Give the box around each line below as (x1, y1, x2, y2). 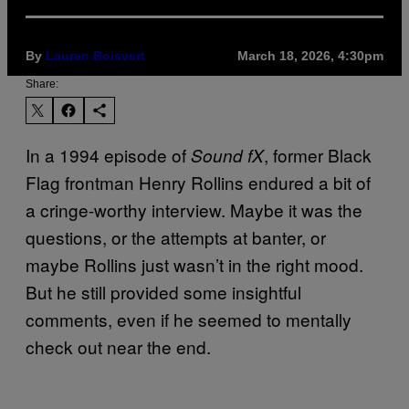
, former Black (264, 142, 372, 167)
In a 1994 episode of (26, 142, 191, 167)
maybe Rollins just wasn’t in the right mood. (26, 251, 363, 277)
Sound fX (191, 142, 264, 167)
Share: (26, 77, 58, 90)
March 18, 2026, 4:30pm (237, 47, 383, 63)
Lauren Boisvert (46, 47, 145, 63)
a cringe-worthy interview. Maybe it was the (26, 196, 362, 222)
